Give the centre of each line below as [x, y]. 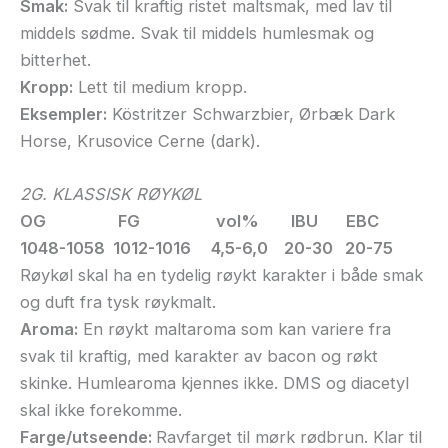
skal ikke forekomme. [101, 410]
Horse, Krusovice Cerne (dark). [140, 140]
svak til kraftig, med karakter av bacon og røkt [199, 356]
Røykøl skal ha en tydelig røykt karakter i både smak [221, 275]
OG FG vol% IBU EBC [199, 221]
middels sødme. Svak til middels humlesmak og [197, 32]
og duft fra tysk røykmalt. [118, 302]
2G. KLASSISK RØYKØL [111, 194]
